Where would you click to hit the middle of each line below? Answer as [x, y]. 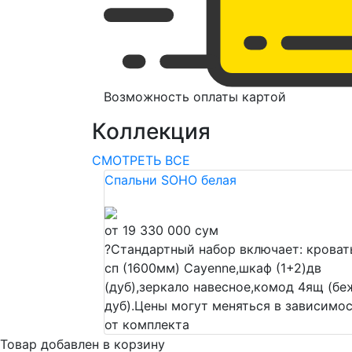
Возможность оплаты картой [195, 97]
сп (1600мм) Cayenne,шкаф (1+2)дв [213, 268]
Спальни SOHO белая [170, 180]
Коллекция [151, 132]
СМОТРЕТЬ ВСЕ [141, 161]
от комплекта [147, 325]
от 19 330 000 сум [161, 231]
